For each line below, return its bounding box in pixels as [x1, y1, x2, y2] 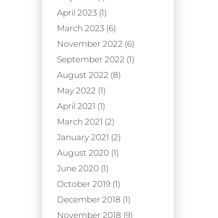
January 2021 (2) [57, 132, 121, 142]
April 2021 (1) [57, 101, 105, 111]
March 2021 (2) [57, 116, 114, 127]
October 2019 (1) [57, 179, 120, 189]
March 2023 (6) [57, 23, 116, 33]
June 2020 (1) [57, 163, 109, 173]
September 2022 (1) [57, 54, 134, 64]
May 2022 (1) [57, 85, 106, 95]
